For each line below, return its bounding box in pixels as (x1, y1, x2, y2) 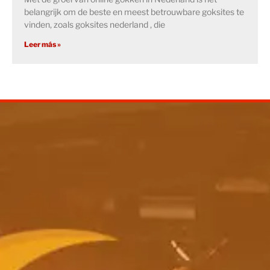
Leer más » (24, 40, 61, 49)
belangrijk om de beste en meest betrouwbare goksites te (24, 7, 244, 17)
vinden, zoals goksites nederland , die (24, 19, 165, 30)
